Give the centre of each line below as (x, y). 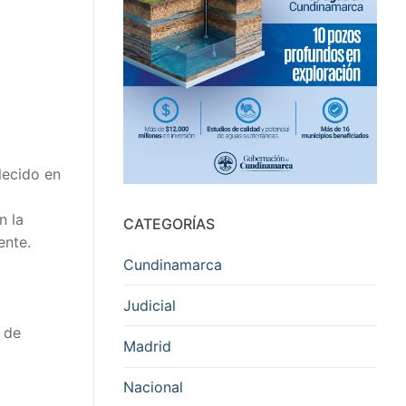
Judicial (150, 305)
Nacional (153, 387)
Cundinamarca (173, 264)
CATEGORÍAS (169, 223)
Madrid (147, 346)
